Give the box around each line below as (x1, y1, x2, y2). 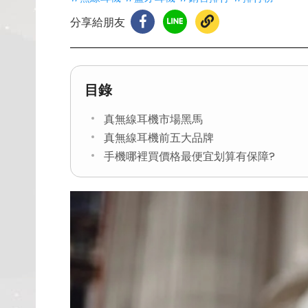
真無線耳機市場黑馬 (104, 111, 203, 127)
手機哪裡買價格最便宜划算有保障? (104, 148, 275, 164)
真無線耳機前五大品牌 (104, 130, 214, 146)
